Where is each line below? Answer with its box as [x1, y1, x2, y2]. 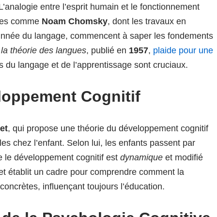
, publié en [86, 46, 129, 55]
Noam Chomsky [42, 16, 108, 26]
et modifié [163, 153, 203, 162]
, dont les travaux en [108, 16, 186, 26]
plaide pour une [153, 46, 213, 55]
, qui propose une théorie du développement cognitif [8, 124, 208, 133]
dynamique [120, 153, 163, 162]
